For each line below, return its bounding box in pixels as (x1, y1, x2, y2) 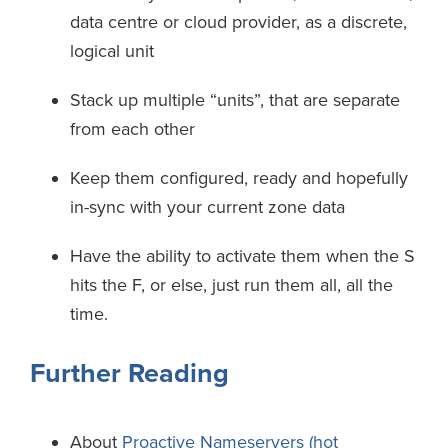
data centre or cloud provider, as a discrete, (70, 10, 407, 33)
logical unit (70, 39, 154, 62)
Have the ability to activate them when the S (70, 244, 415, 267)
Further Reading (30, 356, 229, 390)
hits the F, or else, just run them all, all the (70, 273, 393, 296)
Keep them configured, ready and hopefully (70, 166, 408, 189)
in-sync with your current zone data (70, 195, 345, 218)
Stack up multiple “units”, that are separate (70, 88, 400, 111)
